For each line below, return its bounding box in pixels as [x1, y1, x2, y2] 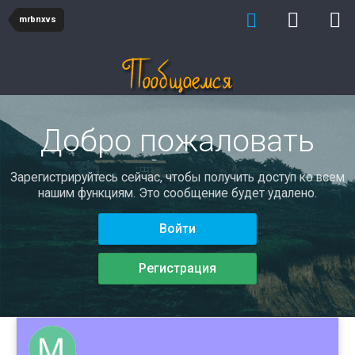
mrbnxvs [19, 14, 56, 25]
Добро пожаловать [40, 123, 315, 159]
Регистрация [139, 261, 216, 277]
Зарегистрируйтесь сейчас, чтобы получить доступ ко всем [10, 170, 345, 185]
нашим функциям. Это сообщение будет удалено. [38, 185, 317, 200]
